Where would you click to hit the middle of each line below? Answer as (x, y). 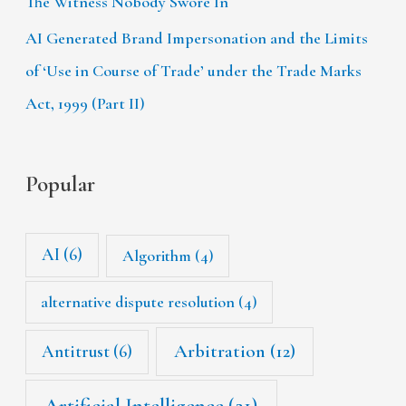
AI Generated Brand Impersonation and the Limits (197, 39)
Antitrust (76, 352)
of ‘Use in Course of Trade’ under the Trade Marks (194, 71)
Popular (61, 183)
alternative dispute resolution (138, 302)
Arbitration (220, 352)
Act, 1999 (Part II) (86, 104)
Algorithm (156, 255)
